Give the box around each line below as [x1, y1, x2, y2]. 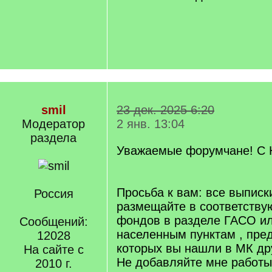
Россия [33, 187, 73, 200]
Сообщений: [19, 215, 88, 228]
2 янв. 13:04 [117, 117, 185, 131]
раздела [30, 131, 76, 144]
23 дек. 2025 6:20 [117, 103, 214, 117]
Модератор [22, 117, 85, 131]
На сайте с [23, 243, 84, 256]
